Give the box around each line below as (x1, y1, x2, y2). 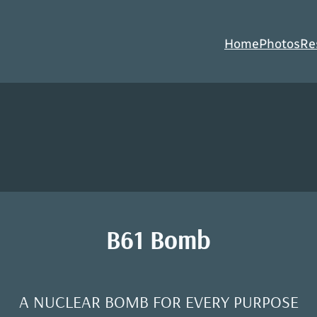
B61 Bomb (106, 224, 211, 256)
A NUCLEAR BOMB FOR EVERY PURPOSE (18, 291, 299, 313)
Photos (259, 36, 300, 52)
